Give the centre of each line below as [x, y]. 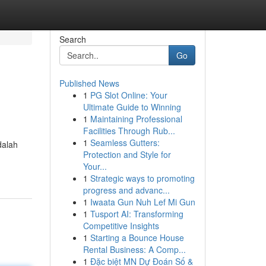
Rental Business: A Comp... [134, 249]
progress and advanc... [126, 190]
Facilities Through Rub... [129, 131]
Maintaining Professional [136, 119]
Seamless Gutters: [125, 142]
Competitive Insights [121, 226]
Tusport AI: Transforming [137, 214]
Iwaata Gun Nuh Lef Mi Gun [142, 202]
